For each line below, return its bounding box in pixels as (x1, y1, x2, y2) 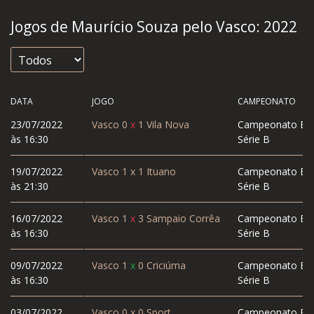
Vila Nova (143, 118, 189, 132)
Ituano (143, 165, 176, 179)
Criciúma (143, 259, 186, 273)
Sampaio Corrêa (143, 212, 220, 226)
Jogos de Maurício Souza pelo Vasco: (11, 17, 264, 37)
